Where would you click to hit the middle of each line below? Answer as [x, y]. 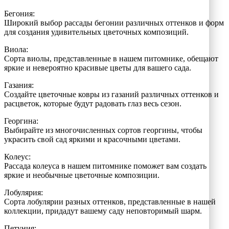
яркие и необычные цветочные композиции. [82, 175]
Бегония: [19, 13]
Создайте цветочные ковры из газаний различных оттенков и [111, 94]
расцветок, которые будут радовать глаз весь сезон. [93, 103]
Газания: [19, 85]
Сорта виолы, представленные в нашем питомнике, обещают [111, 58]
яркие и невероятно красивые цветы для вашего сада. [98, 67]
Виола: [16, 49]
